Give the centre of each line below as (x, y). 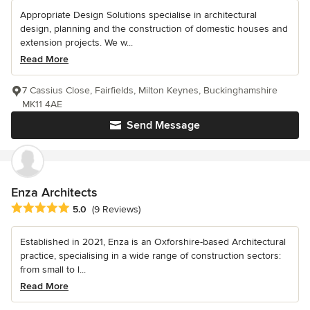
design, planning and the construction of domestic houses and (154, 28)
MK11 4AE (42, 104)
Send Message (163, 125)
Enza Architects (54, 192)
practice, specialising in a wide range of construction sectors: (151, 255)
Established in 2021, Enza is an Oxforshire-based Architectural (153, 241)
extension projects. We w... (76, 42)
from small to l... (53, 269)
